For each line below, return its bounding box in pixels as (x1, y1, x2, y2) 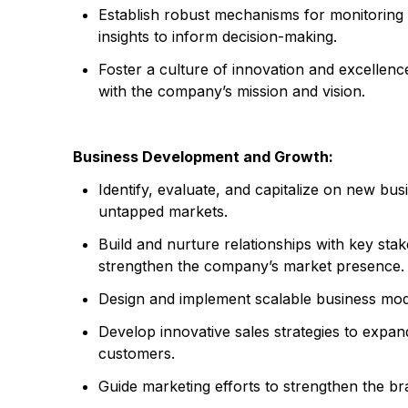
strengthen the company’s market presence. (98, 257, 404, 275)
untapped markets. (98, 202, 228, 220)
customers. (98, 344, 175, 362)
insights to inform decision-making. (98, 27, 337, 46)
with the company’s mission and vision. (98, 82, 365, 100)
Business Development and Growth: (73, 148, 333, 166)
